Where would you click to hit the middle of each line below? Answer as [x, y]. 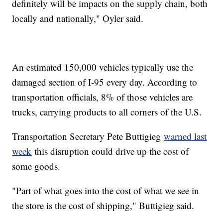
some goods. [36, 166]
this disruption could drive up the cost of [110, 151]
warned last [185, 136]
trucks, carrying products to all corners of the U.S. [107, 111]
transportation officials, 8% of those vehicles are [103, 97]
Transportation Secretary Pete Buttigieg [88, 136]
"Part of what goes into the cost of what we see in [106, 190]
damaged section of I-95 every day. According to [105, 82]
